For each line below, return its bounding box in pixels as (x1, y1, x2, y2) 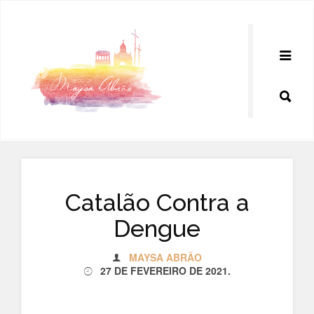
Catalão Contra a (64, 189, 250, 217)
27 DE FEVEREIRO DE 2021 (100, 263, 228, 278)
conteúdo (17, 36, 49, 44)
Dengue (114, 214, 200, 243)
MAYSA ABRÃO (128, 250, 202, 264)
